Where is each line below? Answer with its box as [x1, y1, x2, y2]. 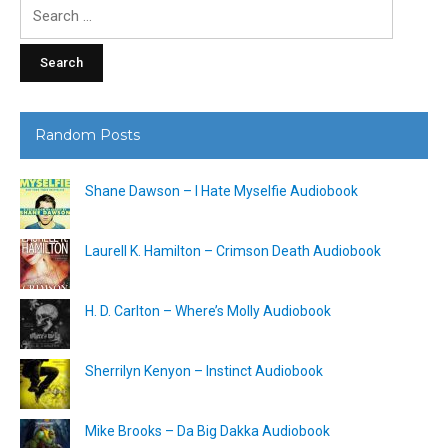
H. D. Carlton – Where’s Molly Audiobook [85, 302, 331, 319]
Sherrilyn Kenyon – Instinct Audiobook [85, 362, 323, 379]
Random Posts [35, 125, 140, 144]
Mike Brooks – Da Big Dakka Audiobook [85, 422, 330, 439]
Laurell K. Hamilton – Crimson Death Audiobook [85, 242, 381, 259]
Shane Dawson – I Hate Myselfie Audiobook [85, 182, 358, 199]
